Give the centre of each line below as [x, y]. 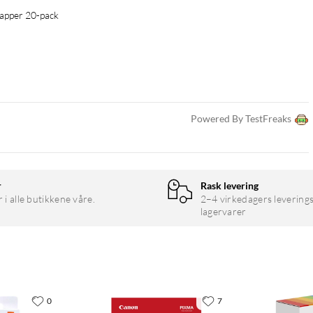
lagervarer [223, 212]
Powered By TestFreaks [241, 119]
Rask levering [229, 186]
